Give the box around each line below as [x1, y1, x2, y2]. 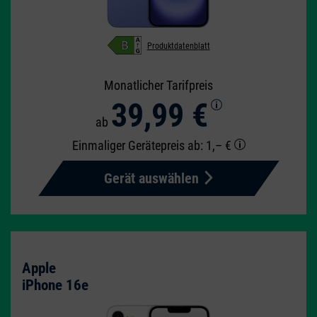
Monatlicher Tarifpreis [104, 77, 213, 93]
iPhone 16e [22, 276, 88, 294]
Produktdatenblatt [146, 40, 210, 51]
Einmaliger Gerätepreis [71, 137, 188, 153]
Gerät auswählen [103, 169, 199, 187]
